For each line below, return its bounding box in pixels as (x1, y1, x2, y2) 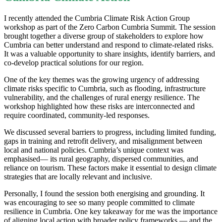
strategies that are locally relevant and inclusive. (4, 172, 152, 181)
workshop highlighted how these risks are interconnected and (4, 102, 195, 111)
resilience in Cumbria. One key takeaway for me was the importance (4, 207, 218, 216)
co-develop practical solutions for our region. (4, 58, 144, 67)
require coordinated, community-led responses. (4, 111, 150, 119)
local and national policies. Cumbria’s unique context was (4, 145, 183, 154)
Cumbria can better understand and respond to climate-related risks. (4, 40, 214, 49)
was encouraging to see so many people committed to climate (4, 198, 195, 207)
